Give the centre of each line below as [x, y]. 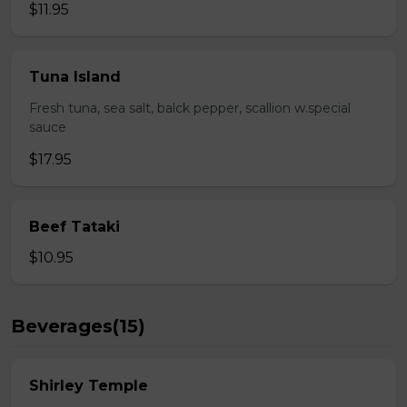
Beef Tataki [74, 227]
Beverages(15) [78, 326]
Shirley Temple [89, 386]
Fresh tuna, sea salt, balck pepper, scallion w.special [190, 108]
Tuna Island [75, 77]
